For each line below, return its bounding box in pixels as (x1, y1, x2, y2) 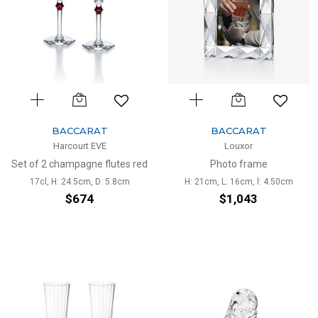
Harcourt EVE (53, 141, 106, 151)
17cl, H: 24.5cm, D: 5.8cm (29, 177, 130, 187)
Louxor (224, 141, 253, 151)
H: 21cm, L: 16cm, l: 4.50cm (184, 177, 293, 187)
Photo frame (209, 158, 268, 170)
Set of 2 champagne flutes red (11, 158, 148, 170)
